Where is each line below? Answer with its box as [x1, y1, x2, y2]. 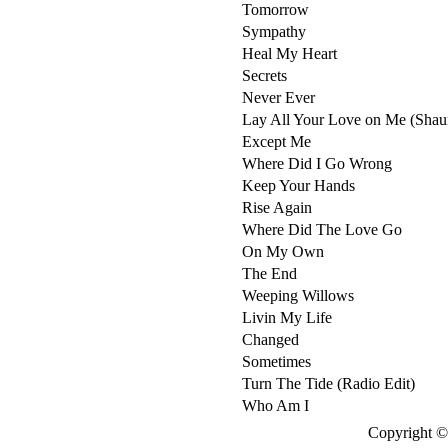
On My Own [242, 243, 324, 260]
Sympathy [242, 23, 306, 40]
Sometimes [242, 353, 311, 370]
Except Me [242, 133, 311, 150]
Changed [242, 331, 299, 348]
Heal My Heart [242, 45, 337, 62]
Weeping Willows [242, 287, 354, 304]
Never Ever [242, 89, 315, 106]
